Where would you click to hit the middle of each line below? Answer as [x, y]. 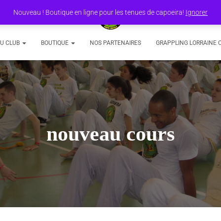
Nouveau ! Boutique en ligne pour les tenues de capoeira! [99, 12]
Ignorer [197, 12]
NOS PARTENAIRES [115, 43]
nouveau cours [110, 134]
